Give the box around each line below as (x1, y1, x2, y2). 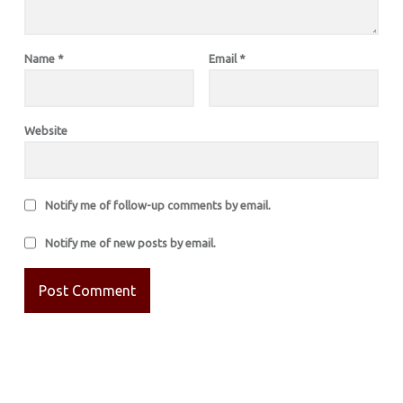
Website (23, 123, 67, 137)
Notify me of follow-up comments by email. (44, 199, 271, 212)
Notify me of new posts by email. (44, 236, 216, 249)
